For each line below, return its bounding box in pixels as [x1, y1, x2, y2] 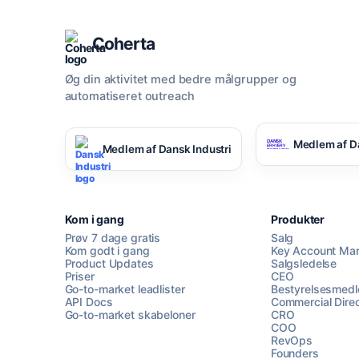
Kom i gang [64, 212, 124, 227]
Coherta [91, 33, 155, 54]
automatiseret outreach [64, 89, 195, 104]
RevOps [270, 333, 313, 348]
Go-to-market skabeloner [64, 308, 196, 322]
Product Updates [64, 256, 154, 271]
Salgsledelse [270, 256, 337, 271]
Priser [64, 269, 95, 284]
